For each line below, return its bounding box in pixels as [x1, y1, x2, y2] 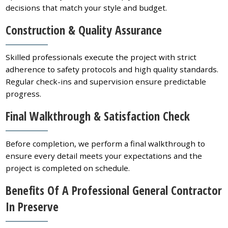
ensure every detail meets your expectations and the [6, 150, 203, 161]
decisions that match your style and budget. [6, 2, 167, 13]
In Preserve [6, 198, 59, 215]
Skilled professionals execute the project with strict [6, 52, 197, 63]
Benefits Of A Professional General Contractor [6, 182, 222, 198]
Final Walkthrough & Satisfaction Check [6, 108, 190, 125]
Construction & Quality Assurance [6, 21, 162, 38]
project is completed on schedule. [6, 162, 130, 173]
